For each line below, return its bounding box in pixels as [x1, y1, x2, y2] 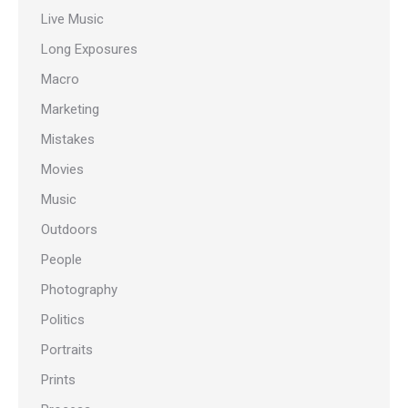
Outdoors [41, 221, 97, 239]
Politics [41, 311, 85, 329]
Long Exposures [41, 41, 138, 58]
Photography [41, 281, 117, 299]
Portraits [41, 342, 93, 359]
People [41, 251, 82, 269]
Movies [41, 161, 84, 178]
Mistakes [41, 131, 95, 148]
